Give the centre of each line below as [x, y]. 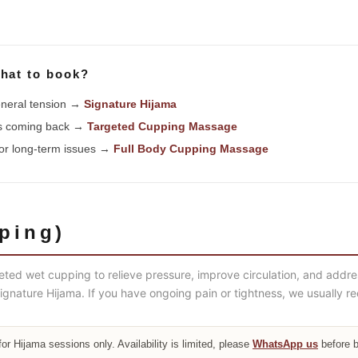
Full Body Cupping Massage [191, 148]
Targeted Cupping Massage [162, 126]
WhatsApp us [285, 344]
